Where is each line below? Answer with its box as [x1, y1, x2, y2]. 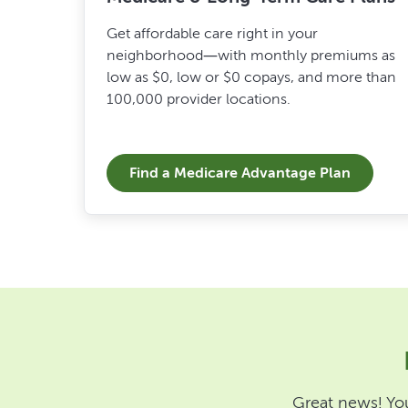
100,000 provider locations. [107, 89, 291, 107]
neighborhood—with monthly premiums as [107, 46, 395, 64]
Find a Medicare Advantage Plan [129, 163, 351, 181]
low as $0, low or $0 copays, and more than [107, 67, 396, 86]
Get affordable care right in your [107, 24, 318, 42]
